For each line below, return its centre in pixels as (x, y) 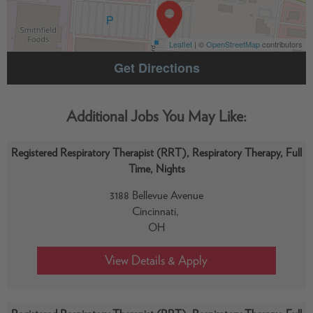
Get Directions (156, 68)
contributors (281, 44)
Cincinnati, (156, 211)
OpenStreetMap (233, 44)
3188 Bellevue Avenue (156, 195)
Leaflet (181, 44)
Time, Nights (156, 169)
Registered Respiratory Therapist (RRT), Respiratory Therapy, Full (156, 153)
